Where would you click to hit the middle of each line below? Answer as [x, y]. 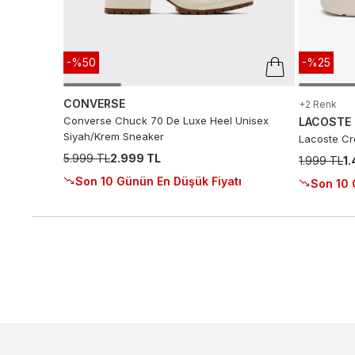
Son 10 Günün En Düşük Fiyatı [158, 181]
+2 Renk [318, 104]
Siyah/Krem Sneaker [114, 136]
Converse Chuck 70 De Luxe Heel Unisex [166, 120]
